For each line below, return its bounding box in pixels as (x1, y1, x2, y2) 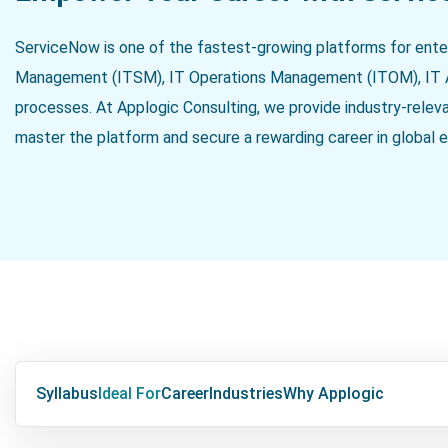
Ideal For (98, 383, 161, 403)
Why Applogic (283, 383, 384, 403)
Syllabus (36, 383, 98, 403)
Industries (209, 383, 283, 403)
